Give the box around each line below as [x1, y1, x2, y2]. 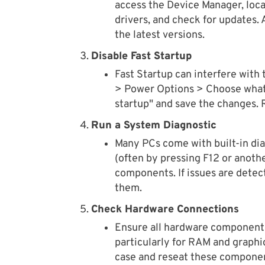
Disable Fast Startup [91, 50, 192, 64]
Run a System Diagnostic [91, 119, 216, 133]
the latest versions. [115, 28, 205, 43]
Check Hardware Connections [91, 203, 239, 217]
